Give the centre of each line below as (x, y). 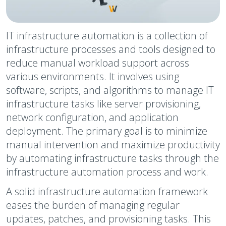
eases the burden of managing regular (93, 205)
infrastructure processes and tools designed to (111, 49)
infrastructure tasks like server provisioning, (103, 104)
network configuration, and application (92, 117)
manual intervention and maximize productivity (113, 145)
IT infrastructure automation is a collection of (107, 36)
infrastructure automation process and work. (107, 172)
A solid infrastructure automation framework (107, 191)
